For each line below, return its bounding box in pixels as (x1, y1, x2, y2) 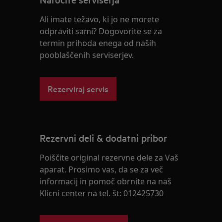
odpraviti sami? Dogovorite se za (40, 26, 163, 37)
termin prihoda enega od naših (40, 38, 157, 49)
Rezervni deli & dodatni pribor (40, 131, 167, 144)
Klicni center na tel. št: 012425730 (40, 188, 164, 199)
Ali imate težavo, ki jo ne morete (40, 14, 160, 25)
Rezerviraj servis (48, 83, 109, 94)
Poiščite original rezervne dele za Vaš (40, 152, 179, 163)
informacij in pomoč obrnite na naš (40, 176, 172, 187)
